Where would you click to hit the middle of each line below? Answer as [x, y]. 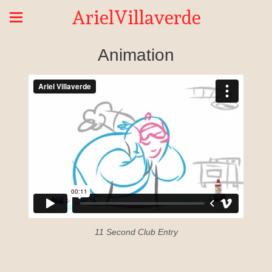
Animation [136, 55]
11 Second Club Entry [136, 232]
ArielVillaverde [136, 18]
